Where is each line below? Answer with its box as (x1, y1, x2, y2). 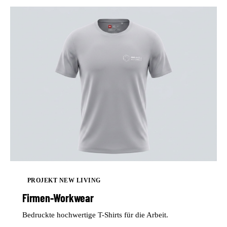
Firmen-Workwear (22, 191, 94, 204)
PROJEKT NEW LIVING (27, 176, 101, 184)
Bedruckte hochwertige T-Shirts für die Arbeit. (22, 210, 168, 219)
